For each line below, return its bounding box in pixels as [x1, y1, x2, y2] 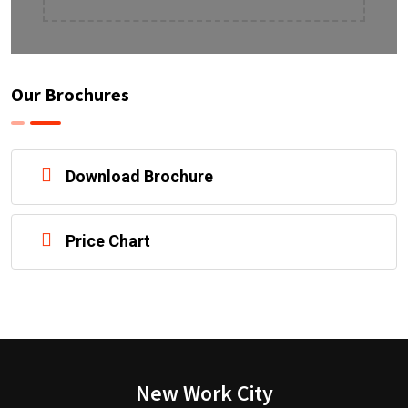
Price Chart [66, 230, 150, 250]
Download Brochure [66, 166, 213, 186]
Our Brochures [11, 82, 129, 106]
